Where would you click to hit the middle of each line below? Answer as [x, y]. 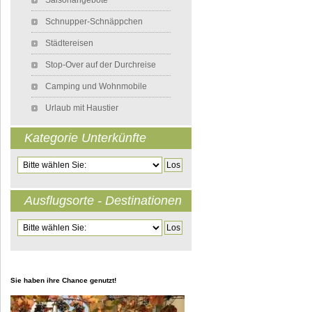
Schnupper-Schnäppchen [94, 22]
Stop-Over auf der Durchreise [101, 65]
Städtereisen [69, 44]
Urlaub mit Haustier [82, 108]
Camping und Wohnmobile [96, 87]
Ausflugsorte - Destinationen [103, 201]
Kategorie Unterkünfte [85, 138]
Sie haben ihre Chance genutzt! [63, 280]
